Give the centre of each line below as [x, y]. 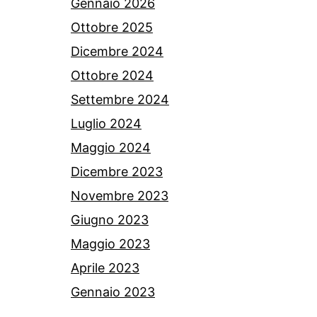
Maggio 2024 [111, 148]
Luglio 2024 [106, 124]
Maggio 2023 [110, 244]
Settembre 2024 [120, 100]
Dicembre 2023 [117, 172]
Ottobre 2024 [112, 76]
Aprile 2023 [105, 268]
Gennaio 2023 [113, 292]
